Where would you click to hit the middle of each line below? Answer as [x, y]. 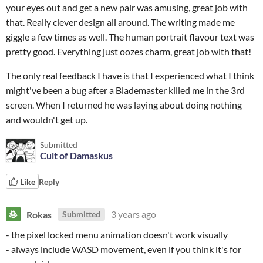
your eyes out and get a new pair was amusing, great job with [127, 7]
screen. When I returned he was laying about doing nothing [124, 105]
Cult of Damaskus [76, 155]
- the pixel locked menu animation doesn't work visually [117, 235]
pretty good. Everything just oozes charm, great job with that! [129, 51]
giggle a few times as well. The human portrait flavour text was [130, 37]
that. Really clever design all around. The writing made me [120, 22]
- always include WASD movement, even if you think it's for [124, 249]
